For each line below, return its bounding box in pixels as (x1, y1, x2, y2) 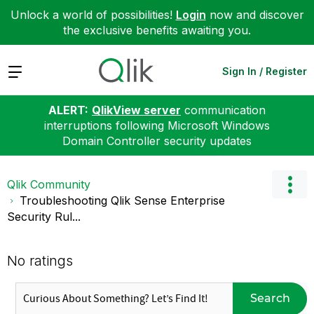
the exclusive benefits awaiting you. (63, 23, 251, 37)
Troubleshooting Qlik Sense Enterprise (20, 193, 225, 207)
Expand (7, 63, 47, 78)
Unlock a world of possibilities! (10, 8, 176, 22)
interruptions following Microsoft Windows (44, 118, 270, 132)
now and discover (205, 8, 304, 22)
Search (250, 292, 290, 305)
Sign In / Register (222, 64, 307, 77)
